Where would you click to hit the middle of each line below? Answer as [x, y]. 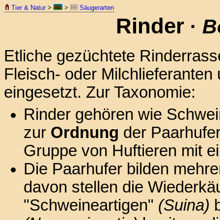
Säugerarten [96, 8]
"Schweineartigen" [91, 205]
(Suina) [184, 205]
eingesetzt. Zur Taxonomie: [100, 92]
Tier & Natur [28, 8]
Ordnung [85, 132]
